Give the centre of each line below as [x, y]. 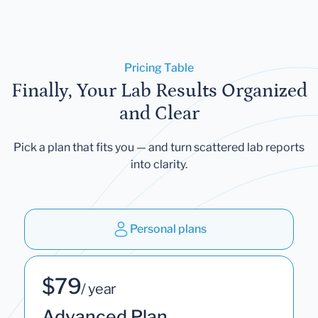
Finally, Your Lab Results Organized [159, 91]
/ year [99, 289]
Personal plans [168, 229]
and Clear [159, 113]
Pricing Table [159, 67]
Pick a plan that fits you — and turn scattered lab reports [159, 147]
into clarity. [159, 164]
